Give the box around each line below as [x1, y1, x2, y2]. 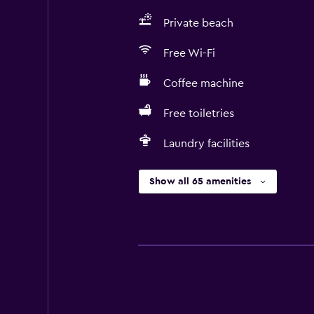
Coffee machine [163, 78, 244, 89]
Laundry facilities [163, 138, 250, 149]
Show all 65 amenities [149, 177, 251, 186]
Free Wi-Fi [163, 48, 215, 59]
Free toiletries [163, 108, 234, 119]
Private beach [163, 18, 233, 29]
